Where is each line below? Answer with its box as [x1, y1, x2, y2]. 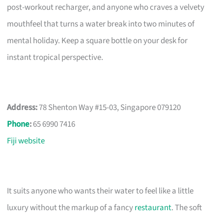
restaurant [135, 201, 172, 214]
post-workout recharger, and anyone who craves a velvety [7, 1, 205, 13]
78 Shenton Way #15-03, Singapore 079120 [37, 101, 181, 113]
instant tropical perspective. [7, 51, 104, 63]
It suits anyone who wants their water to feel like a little [7, 185, 194, 197]
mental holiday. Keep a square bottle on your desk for [7, 34, 188, 47]
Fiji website [7, 135, 45, 147]
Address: [7, 101, 38, 113]
